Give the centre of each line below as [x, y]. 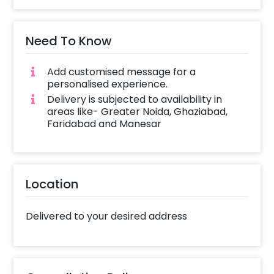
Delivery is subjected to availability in [134, 99]
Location [52, 184]
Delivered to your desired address [107, 216]
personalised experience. [107, 84]
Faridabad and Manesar [104, 124]
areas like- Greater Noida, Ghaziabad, [137, 111]
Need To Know [69, 41]
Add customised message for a [121, 72]
